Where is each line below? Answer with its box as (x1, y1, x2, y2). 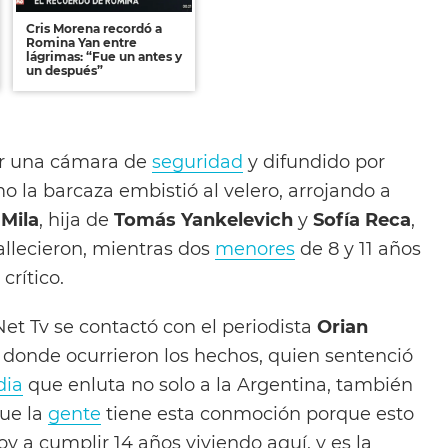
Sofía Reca (313, 208, 411, 230)
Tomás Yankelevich (114, 208, 293, 230)
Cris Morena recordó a (26, 20, 162, 36)
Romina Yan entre (26, 34, 137, 50)
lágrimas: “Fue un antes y (26, 48, 182, 64)
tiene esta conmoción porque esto (101, 402, 414, 424)
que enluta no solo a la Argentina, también (23, 373, 413, 395)
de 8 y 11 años (295, 237, 421, 259)
